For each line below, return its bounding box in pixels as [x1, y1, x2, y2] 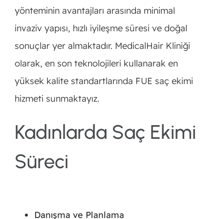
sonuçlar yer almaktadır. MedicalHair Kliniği [14, 40, 190, 52]
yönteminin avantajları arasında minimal [14, 5, 175, 17]
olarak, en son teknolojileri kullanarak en [14, 58, 178, 69]
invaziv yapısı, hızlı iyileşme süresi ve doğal [14, 22, 187, 34]
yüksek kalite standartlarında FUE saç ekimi [14, 75, 193, 87]
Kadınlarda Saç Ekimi [14, 120, 196, 144]
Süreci [14, 150, 68, 174]
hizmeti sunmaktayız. [14, 93, 99, 105]
